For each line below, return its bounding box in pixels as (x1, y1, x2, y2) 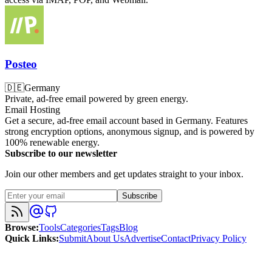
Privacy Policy (191, 233, 246, 244)
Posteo (5, 58, 37, 71)
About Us (86, 233, 124, 244)
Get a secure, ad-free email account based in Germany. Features (5, 115, 248, 126)
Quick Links (5, 233, 56, 244)
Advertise (124, 233, 161, 244)
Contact (161, 233, 191, 244)
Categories (60, 222, 101, 233)
